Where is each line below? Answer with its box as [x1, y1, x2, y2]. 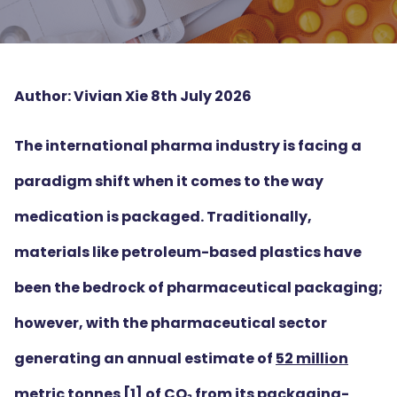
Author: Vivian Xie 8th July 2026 [14, 86, 252, 106]
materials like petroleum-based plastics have [14, 242, 362, 262]
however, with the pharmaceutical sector [14, 313, 327, 333]
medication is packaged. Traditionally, [14, 206, 312, 227]
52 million [276, 348, 348, 369]
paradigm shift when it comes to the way [14, 171, 323, 191]
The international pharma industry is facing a [14, 136, 362, 156]
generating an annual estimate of [14, 348, 276, 369]
